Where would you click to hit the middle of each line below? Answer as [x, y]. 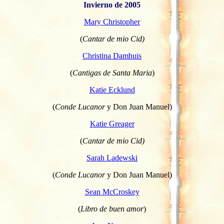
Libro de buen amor [112, 209]
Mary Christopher [112, 22]
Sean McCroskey [112, 192]
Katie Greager [112, 124]
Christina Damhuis [112, 56]
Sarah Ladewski [112, 158]
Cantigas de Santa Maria [112, 73]
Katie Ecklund [112, 90]
